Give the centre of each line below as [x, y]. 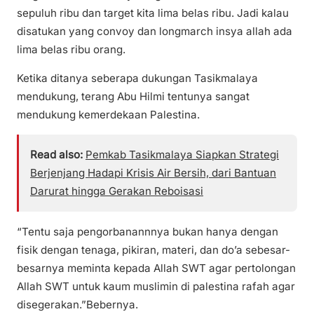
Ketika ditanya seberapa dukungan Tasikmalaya [137, 78]
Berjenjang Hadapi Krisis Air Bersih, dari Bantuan [153, 173]
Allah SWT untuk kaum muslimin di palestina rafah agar [156, 286]
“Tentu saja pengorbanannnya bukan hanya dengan [148, 231]
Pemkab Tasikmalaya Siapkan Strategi [182, 155]
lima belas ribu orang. [71, 50]
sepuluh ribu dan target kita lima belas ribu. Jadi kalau [153, 13]
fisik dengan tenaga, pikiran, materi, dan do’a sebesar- [153, 250]
